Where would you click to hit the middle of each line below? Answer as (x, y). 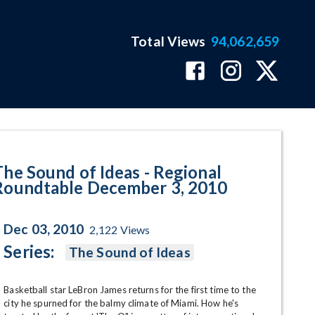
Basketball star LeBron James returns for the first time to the (130, 290)
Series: (29, 251)
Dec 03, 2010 (44, 229)
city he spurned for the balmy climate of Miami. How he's (121, 303)
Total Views (168, 41)
